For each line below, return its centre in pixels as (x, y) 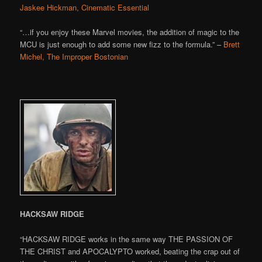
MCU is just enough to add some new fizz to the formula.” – (122, 44)
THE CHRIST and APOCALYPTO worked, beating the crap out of (130, 251)
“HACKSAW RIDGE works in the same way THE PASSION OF (127, 239)
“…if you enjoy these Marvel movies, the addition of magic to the (130, 32)
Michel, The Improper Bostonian (74, 57)
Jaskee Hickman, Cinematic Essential (85, 7)
